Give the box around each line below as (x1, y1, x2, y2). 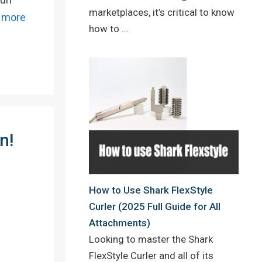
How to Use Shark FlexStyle (89, 184, 213, 196)
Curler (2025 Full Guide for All (89, 200, 220, 212)
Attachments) (89, 216, 150, 229)
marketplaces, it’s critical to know (89, 6, 235, 18)
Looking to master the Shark (89, 233, 213, 245)
